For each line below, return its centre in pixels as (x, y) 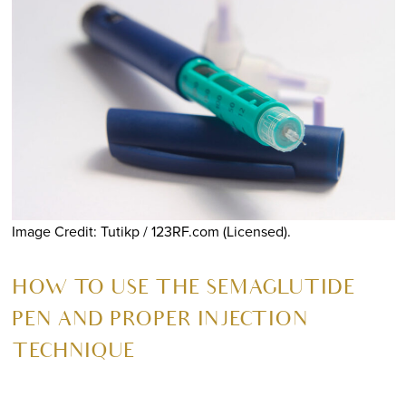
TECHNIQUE (73, 353)
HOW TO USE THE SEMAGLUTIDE (183, 290)
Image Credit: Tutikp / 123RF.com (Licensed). (151, 231)
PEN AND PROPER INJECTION (159, 321)
